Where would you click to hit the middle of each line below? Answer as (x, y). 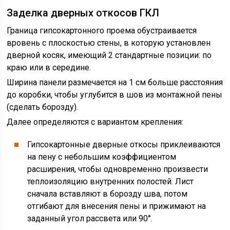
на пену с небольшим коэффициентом (102, 157)
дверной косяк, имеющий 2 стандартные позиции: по (109, 55)
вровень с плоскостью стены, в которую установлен (109, 43)
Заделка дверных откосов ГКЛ (83, 13)
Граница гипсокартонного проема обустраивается (102, 31)
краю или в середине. (49, 68)
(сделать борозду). (43, 107)
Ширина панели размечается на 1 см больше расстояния (115, 82)
